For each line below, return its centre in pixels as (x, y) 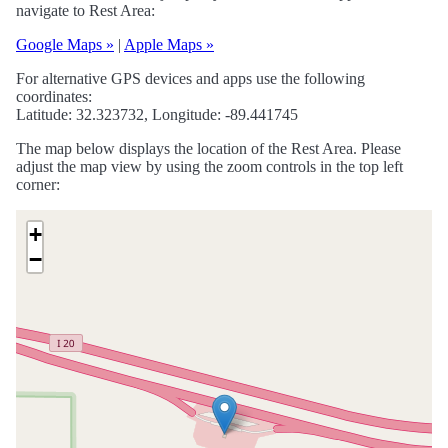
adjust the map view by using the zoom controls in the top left (209, 167)
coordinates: (54, 97)
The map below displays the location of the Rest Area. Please (208, 149)
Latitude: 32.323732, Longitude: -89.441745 (157, 115)
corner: (38, 185)
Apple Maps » (169, 45)
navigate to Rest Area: (85, 11)
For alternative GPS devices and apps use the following (190, 79)
